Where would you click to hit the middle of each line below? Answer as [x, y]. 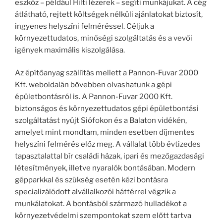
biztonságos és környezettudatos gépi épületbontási [107, 109]
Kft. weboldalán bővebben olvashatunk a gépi [93, 85]
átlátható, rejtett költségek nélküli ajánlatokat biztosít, [109, 14]
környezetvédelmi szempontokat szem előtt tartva [103, 216]
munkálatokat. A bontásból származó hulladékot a [101, 204]
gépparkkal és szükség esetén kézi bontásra [91, 180]
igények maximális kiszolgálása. [70, 50]
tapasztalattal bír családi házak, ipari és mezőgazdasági [110, 156]
